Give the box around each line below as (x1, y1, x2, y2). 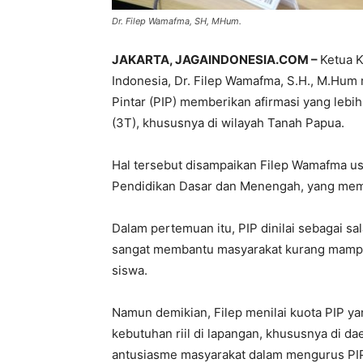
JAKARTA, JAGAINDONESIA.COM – (112, 51, 320, 67)
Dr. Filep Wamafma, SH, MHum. (112, 15, 241, 27)
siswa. (112, 262, 147, 278)
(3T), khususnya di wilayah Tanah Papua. (112, 114, 344, 130)
